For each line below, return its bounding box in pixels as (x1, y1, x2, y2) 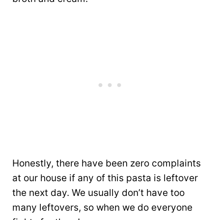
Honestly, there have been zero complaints (12, 157, 201, 169)
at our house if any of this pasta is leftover (12, 172, 198, 184)
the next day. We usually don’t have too (12, 187, 185, 198)
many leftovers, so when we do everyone (12, 201, 192, 213)
